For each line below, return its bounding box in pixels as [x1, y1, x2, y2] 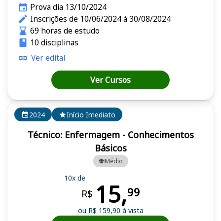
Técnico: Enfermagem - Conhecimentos [27, 129, 194, 141]
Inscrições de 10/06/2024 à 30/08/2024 [30, 13, 171, 25]
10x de [64, 173, 85, 183]
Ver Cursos [90, 74, 131, 86]
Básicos [94, 142, 127, 154]
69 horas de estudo [30, 25, 100, 37]
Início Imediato [67, 110, 115, 119]
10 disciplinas [30, 37, 78, 48]
